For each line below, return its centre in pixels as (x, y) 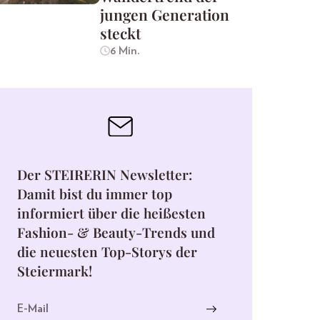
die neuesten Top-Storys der (107, 251)
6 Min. (125, 51)
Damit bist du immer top (95, 193)
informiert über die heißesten (111, 212)
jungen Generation (165, 15)
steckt (120, 33)
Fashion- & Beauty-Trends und (116, 232)
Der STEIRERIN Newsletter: (105, 174)
